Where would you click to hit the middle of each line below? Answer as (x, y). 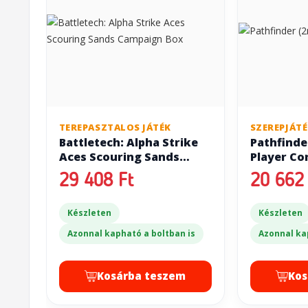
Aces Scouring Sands (119, 156)
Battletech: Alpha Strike (128, 142)
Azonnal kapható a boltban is (131, 233)
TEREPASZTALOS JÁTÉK (115, 127)
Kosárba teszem (142, 276)
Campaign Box (99, 171)
